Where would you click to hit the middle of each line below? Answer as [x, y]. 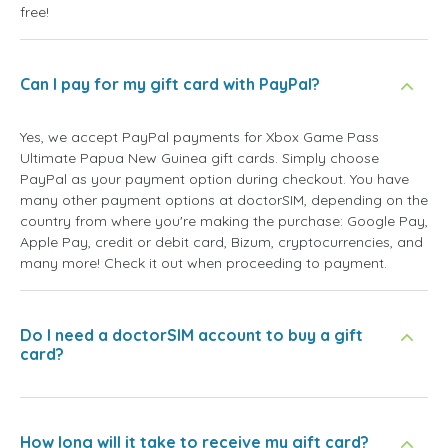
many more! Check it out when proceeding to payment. [203, 263]
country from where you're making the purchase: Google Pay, [224, 221]
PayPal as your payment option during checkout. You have [214, 179]
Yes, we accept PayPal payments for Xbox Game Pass [199, 137]
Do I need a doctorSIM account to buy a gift [191, 335]
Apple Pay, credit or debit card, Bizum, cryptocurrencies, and [221, 242]
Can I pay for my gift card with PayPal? [170, 84]
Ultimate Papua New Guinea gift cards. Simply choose [199, 158]
